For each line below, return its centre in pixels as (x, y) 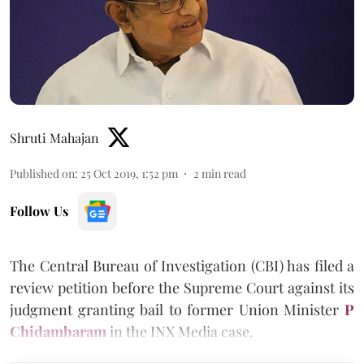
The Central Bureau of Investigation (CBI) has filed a (182, 265)
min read (224, 173)
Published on (42, 173)
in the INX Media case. (180, 331)
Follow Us (39, 210)
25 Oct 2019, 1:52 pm (129, 173)
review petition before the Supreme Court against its (182, 287)
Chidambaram (58, 331)
